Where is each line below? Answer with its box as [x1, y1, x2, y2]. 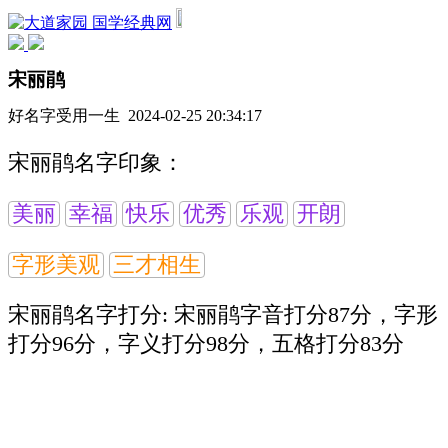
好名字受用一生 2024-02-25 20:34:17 [8, 106, 262, 124]
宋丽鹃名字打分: [8, 303, 174, 328]
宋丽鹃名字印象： [8, 151, 184, 176]
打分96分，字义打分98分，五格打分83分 [8, 332, 404, 357]
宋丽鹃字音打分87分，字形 [174, 303, 438, 328]
